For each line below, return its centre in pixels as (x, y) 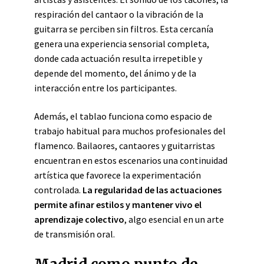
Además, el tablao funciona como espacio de (123, 116)
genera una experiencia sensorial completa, (122, 44)
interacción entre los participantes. (105, 88)
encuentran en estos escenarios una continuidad (131, 160)
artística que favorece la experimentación (118, 175)
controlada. (58, 190)
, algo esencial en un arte (174, 219)
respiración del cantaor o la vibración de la (119, 14)
